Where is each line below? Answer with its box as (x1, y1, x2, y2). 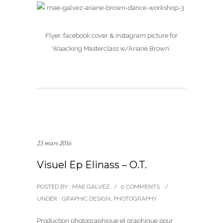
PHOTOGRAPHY (113, 195, 157, 202)
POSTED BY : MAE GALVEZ (37, 183, 110, 190)
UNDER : (37, 195, 60, 202)
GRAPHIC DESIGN (60, 195, 111, 202)
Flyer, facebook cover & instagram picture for (45, 32, 178, 39)
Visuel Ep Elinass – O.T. (37, 159, 147, 171)
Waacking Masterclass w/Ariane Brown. (52, 45, 171, 52)
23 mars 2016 (37, 138, 71, 148)
